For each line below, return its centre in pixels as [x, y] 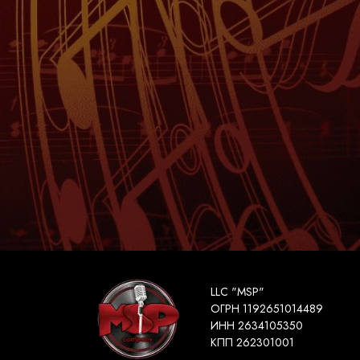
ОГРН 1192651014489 [267, 309]
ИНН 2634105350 [257, 325]
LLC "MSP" [237, 292]
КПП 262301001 [252, 342]
